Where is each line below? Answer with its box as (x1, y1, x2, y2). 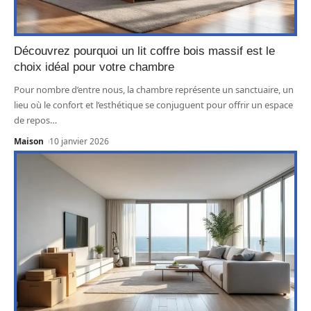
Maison (14, 135, 44, 147)
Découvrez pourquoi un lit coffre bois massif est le (14, 44, 275, 58)
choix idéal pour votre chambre (14, 60, 174, 74)
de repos (14, 113, 50, 126)
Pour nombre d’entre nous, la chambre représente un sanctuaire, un (14, 83, 294, 96)
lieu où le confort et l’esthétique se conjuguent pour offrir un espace (14, 98, 293, 111)
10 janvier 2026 (49, 135, 110, 147)
